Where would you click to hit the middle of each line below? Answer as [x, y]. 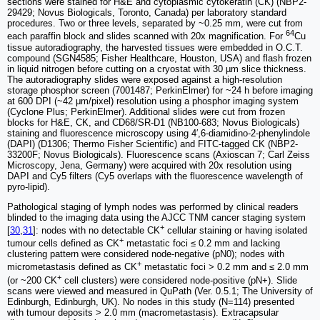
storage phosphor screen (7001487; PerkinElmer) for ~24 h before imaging [160, 90]
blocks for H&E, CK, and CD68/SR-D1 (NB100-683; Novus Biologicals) [153, 122]
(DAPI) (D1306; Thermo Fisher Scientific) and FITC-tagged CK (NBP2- [152, 144]
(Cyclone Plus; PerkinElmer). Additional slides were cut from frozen [146, 111]
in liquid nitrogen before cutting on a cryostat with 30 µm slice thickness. [157, 69]
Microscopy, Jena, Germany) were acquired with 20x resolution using [149, 165]
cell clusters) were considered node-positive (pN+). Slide [179, 281]
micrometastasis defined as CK [72, 267]
